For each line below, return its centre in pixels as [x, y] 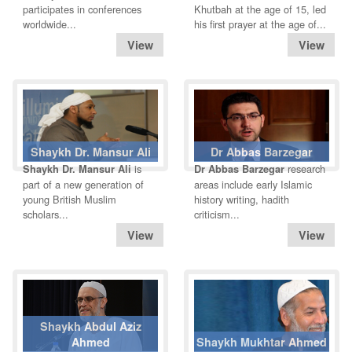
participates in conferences [82, 9]
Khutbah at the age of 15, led [260, 9]
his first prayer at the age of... [260, 24]
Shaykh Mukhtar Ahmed [262, 342]
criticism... [217, 214]
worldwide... [49, 24]
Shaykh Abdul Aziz [90, 326]
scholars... [46, 214]
